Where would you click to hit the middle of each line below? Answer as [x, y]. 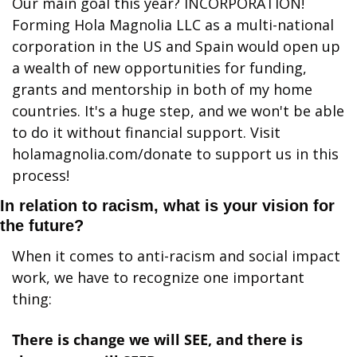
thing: [32, 298]
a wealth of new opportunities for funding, [159, 67]
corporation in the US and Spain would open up [176, 46]
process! [41, 175]
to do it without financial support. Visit [146, 132]
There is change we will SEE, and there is [157, 339]
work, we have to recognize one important [158, 277]
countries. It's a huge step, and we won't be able [178, 110]
